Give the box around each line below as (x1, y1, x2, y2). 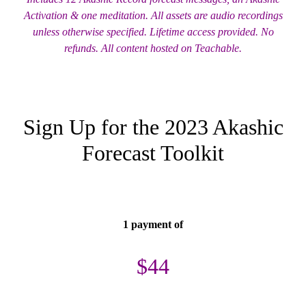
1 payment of (123, 218, 183, 230)
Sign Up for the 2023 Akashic (23, 114, 283, 139)
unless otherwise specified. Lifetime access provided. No (32, 25, 274, 38)
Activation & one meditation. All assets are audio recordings (23, 9, 283, 21)
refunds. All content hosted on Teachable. (64, 42, 242, 54)
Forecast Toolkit (82, 140, 224, 165)
